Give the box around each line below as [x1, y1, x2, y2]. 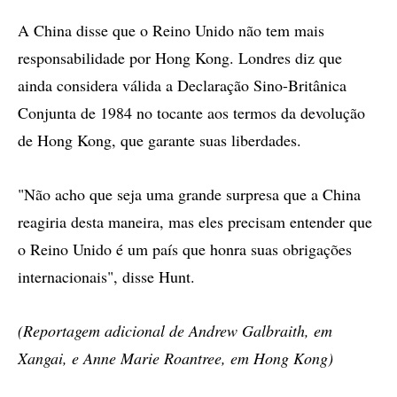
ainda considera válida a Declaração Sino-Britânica [18, 74, 346, 96]
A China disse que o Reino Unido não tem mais [18, 19, 324, 41]
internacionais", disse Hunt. [18, 266, 195, 287]
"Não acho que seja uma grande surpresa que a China [18, 183, 361, 205]
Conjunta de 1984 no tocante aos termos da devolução [18, 102, 365, 123]
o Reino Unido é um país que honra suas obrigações [18, 238, 352, 260]
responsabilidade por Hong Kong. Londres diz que [18, 47, 342, 68]
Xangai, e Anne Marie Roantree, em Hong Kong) [18, 347, 333, 369]
